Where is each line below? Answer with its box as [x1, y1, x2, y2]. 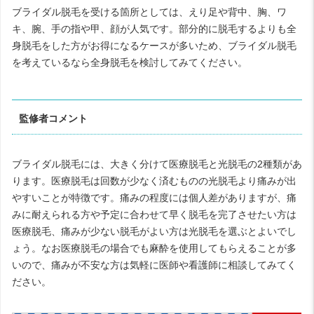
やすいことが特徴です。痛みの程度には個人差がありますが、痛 [12, 192, 296, 204]
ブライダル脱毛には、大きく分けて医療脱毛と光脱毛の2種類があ [12, 158, 302, 170]
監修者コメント [19, 112, 88, 124]
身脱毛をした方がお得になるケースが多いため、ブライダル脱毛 [12, 40, 296, 52]
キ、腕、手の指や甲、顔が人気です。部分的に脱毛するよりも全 [12, 23, 296, 35]
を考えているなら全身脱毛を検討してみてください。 [12, 57, 247, 69]
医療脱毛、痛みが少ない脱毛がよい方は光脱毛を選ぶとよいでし [12, 226, 296, 238]
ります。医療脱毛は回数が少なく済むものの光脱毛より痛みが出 [12, 175, 296, 187]
